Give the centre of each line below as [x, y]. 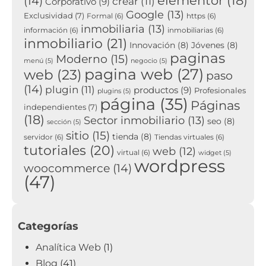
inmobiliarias [190, 30]
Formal [100, 15]
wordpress [180, 166]
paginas [197, 58]
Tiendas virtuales [184, 137]
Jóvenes [208, 45]
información [46, 30]
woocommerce [67, 168]
